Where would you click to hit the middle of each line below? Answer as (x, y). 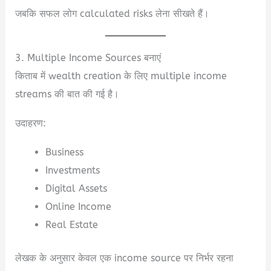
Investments (72, 171)
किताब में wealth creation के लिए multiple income (121, 76)
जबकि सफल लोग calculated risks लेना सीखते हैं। (113, 14)
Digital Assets (76, 189)
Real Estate (71, 225)
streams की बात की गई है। (67, 94)
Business (64, 152)
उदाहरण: (31, 123)
